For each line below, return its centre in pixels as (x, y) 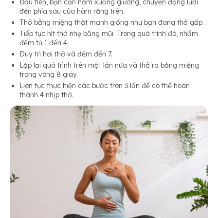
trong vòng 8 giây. (49, 75)
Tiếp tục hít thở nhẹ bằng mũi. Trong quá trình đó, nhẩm (109, 34)
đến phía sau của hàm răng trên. (72, 11)
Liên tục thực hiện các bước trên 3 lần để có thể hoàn (105, 86)
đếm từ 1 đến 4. (44, 43)
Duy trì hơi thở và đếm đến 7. (66, 54)
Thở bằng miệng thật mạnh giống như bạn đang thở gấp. (112, 23)
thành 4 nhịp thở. (46, 95)
